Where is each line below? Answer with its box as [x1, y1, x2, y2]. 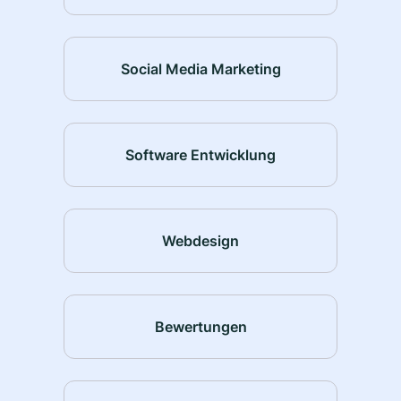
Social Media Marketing [120, 59, 281, 78]
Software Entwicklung [125, 145, 276, 164]
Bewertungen [154, 317, 247, 336]
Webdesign [162, 231, 239, 250]
